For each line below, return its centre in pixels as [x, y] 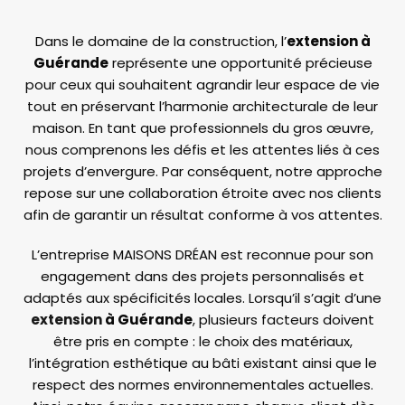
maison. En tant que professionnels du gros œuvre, [202, 128]
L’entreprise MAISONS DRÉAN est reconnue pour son [202, 255]
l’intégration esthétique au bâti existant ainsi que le [202, 363]
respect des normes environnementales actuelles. [202, 385]
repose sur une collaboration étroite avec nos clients [202, 193]
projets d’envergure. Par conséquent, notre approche [202, 172]
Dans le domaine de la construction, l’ [160, 42]
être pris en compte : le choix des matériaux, [202, 342]
